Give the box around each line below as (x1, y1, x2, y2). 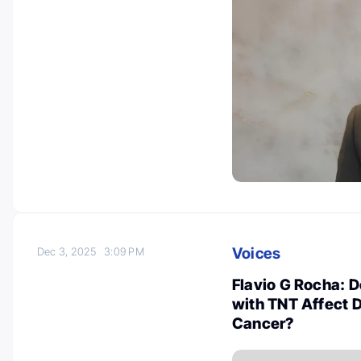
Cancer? (232, 313, 294, 333)
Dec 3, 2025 (37, 244, 105, 258)
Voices (232, 243, 281, 263)
